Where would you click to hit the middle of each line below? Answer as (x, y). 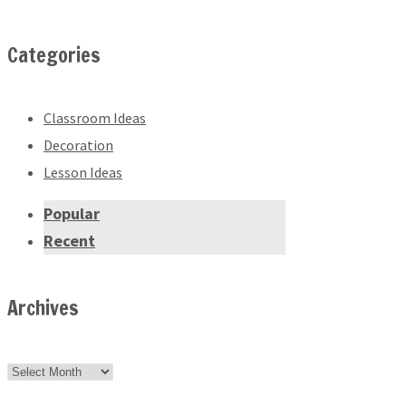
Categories (54, 55)
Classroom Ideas (95, 118)
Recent (69, 241)
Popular (72, 214)
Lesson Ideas (83, 173)
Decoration (78, 145)
